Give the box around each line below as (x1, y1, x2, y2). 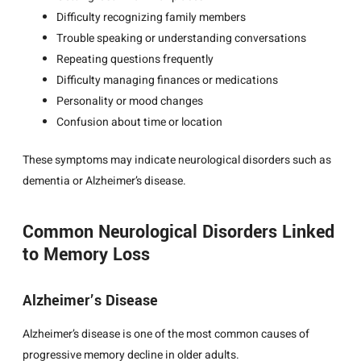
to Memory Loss (23, 241, 150, 268)
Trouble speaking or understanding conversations (56, 29, 306, 47)
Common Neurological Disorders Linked (23, 218, 334, 245)
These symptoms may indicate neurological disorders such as (23, 151, 331, 168)
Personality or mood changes (56, 92, 203, 110)
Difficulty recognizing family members (56, 8, 246, 26)
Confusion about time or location (56, 113, 222, 131)
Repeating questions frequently (56, 50, 214, 68)
